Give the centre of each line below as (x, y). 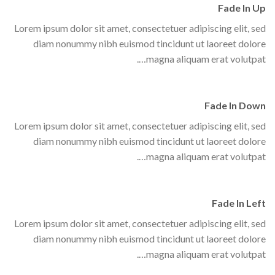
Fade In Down (235, 106)
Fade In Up (242, 8)
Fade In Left (239, 203)
